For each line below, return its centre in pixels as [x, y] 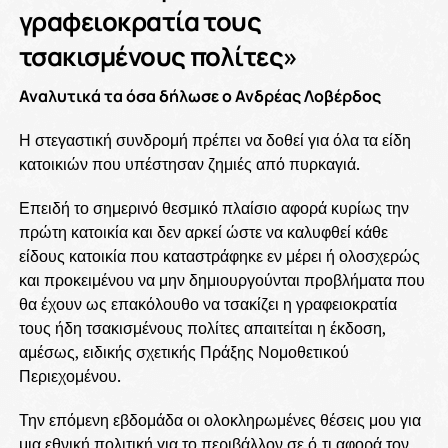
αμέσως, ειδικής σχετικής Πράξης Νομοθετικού [183, 352]
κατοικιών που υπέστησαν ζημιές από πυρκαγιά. [189, 164]
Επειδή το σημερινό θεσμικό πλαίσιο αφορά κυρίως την [213, 208]
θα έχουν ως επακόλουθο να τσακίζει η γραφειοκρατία [207, 304]
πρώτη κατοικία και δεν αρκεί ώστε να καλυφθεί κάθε [203, 232]
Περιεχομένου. [69, 376]
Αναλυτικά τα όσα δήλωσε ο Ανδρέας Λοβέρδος [199, 96]
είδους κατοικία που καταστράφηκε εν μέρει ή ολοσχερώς [219, 256]
